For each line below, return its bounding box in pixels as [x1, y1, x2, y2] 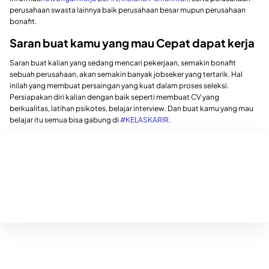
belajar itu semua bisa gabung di [10, 115, 120, 125]
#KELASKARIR [120, 115, 169, 125]
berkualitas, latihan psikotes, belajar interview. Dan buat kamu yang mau [10, 104, 253, 113]
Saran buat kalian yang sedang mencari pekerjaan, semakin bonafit [10, 58, 236, 68]
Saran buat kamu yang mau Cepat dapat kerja [10, 35, 255, 50]
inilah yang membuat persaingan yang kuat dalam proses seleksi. [10, 81, 229, 91]
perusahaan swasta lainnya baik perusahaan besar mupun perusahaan [10, 5, 246, 14]
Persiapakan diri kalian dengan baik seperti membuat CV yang [10, 92, 219, 102]
